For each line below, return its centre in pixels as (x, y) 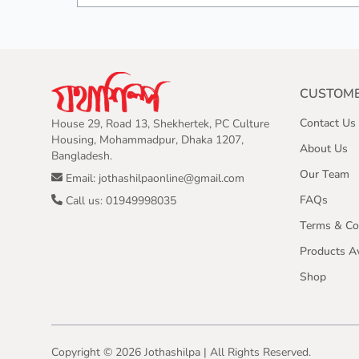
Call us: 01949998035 (119, 200)
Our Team (325, 174)
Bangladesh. (82, 155)
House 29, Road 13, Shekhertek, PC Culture (160, 123)
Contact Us (328, 123)
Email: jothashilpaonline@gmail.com (153, 178)
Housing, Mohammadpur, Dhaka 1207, (147, 139)
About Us (324, 149)
